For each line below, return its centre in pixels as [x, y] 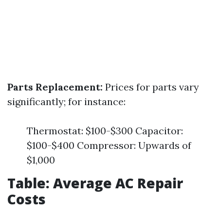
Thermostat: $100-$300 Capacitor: [105, 131]
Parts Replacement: [55, 87]
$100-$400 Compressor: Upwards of [109, 145]
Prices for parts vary [151, 87]
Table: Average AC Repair [95, 183]
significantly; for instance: [66, 101]
